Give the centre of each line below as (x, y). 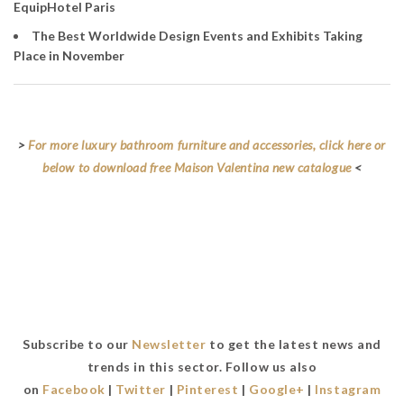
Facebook (74, 390)
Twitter (141, 390)
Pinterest (207, 390)
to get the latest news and (294, 344)
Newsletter (169, 344)
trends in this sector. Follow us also (202, 367)
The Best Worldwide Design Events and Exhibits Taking (197, 35)
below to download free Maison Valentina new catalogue (197, 167)
